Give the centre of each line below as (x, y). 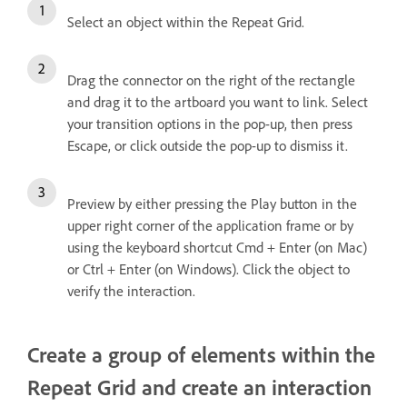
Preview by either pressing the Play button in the (212, 204)
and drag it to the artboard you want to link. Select (218, 102)
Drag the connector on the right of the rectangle (211, 80)
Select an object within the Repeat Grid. (186, 22)
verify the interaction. (131, 291)
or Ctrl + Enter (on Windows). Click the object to (208, 269)
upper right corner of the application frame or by (210, 226)
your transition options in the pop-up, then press (210, 124)
